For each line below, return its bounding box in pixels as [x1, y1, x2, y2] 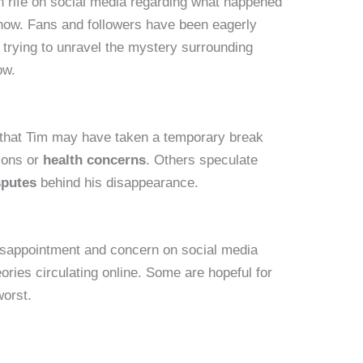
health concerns [43, 152, 147, 168]
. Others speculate [146, 152, 258, 168]
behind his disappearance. [36, 174, 199, 190]
